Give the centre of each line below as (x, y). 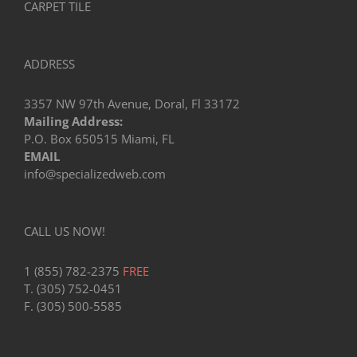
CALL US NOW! (65, 231)
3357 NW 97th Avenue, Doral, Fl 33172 (132, 104)
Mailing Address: (73, 122)
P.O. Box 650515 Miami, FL (99, 139)
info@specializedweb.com (95, 174)
